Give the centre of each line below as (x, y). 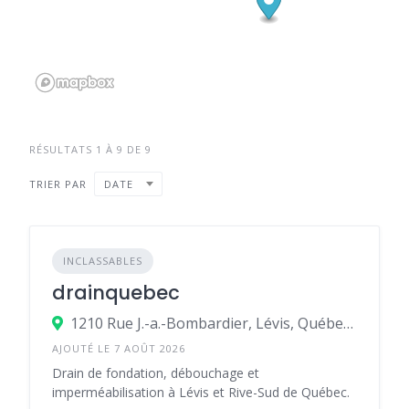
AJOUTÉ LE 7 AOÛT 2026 (119, 348)
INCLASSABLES (103, 261)
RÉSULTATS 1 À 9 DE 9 (90, 149)
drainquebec (116, 293)
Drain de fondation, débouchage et (156, 373)
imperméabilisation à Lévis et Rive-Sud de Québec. (201, 392)
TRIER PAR (58, 184)
